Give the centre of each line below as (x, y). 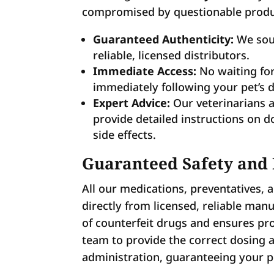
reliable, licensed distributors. (172, 55)
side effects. (125, 135)
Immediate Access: (145, 71)
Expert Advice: (132, 103)
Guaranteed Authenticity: (164, 39)
